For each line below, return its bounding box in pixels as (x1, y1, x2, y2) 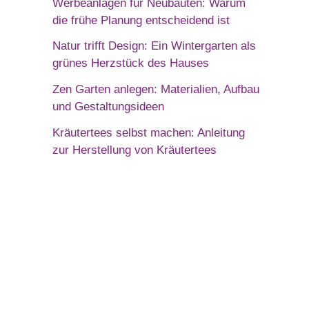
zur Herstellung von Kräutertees (52, 143, 217, 157)
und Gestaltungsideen (52, 100, 164, 114)
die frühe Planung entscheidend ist (52, 13, 230, 27)
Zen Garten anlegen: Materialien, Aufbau (52, 83, 259, 97)
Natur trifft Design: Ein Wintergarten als (52, 39, 256, 53)
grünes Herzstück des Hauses (52, 57, 209, 70)
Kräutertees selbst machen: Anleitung (52, 126, 245, 139)
